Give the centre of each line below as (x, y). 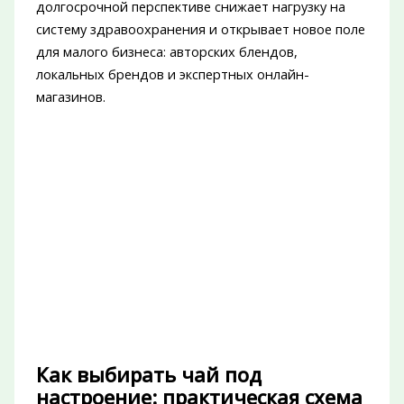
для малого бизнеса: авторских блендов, (166, 52)
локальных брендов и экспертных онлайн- (172, 74)
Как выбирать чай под (148, 374)
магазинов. (70, 97)
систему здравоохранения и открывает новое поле (200, 29)
